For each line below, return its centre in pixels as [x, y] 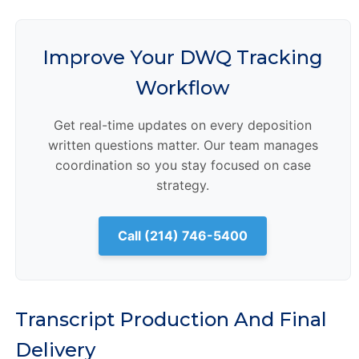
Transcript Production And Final [171, 319]
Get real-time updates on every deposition [183, 125]
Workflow [183, 87]
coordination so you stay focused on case [183, 165]
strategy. [183, 185]
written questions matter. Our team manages [183, 145]
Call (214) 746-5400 [183, 235]
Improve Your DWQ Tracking [183, 57]
